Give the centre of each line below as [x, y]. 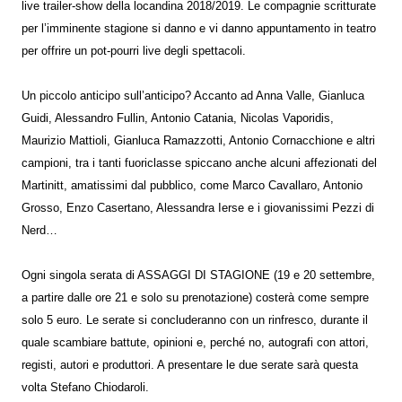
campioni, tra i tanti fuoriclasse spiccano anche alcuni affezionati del [199, 163]
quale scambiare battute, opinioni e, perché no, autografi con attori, [195, 343]
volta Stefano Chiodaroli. [85, 388]
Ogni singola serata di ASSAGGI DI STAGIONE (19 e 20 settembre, [198, 275]
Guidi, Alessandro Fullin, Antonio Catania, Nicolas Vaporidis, [178, 118]
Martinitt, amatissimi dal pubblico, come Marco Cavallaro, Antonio [192, 186]
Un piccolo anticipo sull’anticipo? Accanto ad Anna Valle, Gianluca [193, 96]
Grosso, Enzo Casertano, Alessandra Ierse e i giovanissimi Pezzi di [198, 208]
